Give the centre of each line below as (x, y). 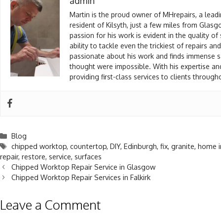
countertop (89, 146)
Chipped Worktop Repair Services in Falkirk (81, 177)
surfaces (88, 156)
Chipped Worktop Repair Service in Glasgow (84, 166)
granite (183, 146)
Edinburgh (141, 146)
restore (34, 156)
